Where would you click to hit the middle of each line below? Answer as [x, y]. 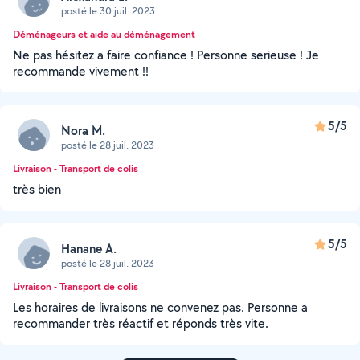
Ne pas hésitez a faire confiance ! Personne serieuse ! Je [166, 55]
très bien [37, 189]
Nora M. [83, 130]
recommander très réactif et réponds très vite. [141, 323]
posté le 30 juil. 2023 [108, 10]
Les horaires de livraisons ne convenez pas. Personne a [160, 307]
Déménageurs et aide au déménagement [104, 34]
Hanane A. [89, 248]
